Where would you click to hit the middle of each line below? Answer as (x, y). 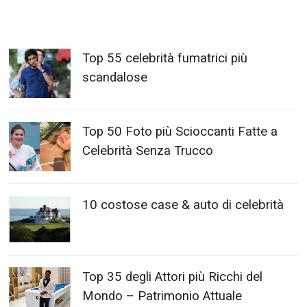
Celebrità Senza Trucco (148, 151)
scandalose (115, 78)
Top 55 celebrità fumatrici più (165, 59)
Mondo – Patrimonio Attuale (162, 296)
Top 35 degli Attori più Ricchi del (173, 277)
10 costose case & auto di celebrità (183, 205)
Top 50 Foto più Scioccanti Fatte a (180, 132)
